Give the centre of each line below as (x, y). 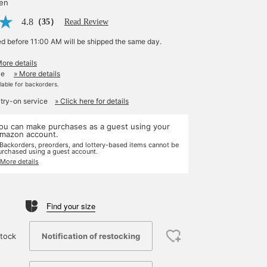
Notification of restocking (91, 236)
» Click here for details (92, 101)
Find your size (71, 206)
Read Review (86, 22)
